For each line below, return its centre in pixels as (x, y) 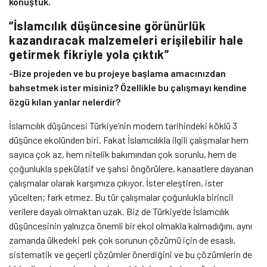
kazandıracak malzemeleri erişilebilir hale (126, 40)
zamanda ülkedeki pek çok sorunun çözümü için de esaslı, (122, 240)
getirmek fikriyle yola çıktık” (89, 55)
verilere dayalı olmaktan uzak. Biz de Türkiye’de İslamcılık (119, 212)
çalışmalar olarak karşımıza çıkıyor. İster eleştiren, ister (116, 183)
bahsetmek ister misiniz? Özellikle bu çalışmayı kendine (128, 88)
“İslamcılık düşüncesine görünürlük (107, 26)
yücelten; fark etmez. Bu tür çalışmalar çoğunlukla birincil (121, 197)
